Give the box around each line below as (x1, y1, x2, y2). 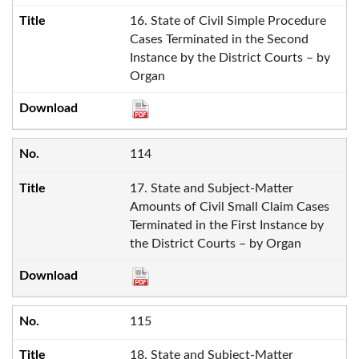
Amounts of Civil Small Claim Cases (129, 200, 329, 213)
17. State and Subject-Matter (129, 181, 293, 195)
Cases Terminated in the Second (129, 32, 309, 46)
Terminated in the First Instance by (129, 218, 324, 232)
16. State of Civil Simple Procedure (129, 14, 326, 27)
